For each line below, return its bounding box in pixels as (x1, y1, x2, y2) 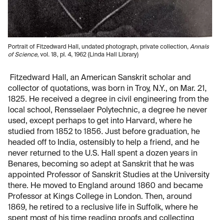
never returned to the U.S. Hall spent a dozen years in (8, 150, 197, 158)
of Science (8, 52, 37, 58)
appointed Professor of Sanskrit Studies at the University (8, 171, 209, 180)
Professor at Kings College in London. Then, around (8, 193, 192, 201)
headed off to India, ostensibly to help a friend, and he (8, 139, 199, 147)
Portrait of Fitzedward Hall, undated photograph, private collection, (8, 44, 190, 51)
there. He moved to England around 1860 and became (8, 182, 203, 191)
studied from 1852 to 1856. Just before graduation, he (8, 128, 200, 137)
